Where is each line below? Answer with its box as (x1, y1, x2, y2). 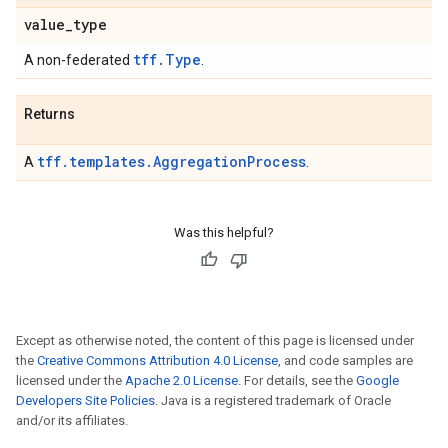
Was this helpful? (174, 225, 274, 240)
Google (356, 373, 399, 388)
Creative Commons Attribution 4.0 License (37, 353, 278, 368)
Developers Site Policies (16, 393, 155, 408)
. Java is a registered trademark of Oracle (155, 393, 391, 408)
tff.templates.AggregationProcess (37, 152, 306, 171)
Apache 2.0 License (125, 373, 238, 388)
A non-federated (24, 52, 133, 68)
